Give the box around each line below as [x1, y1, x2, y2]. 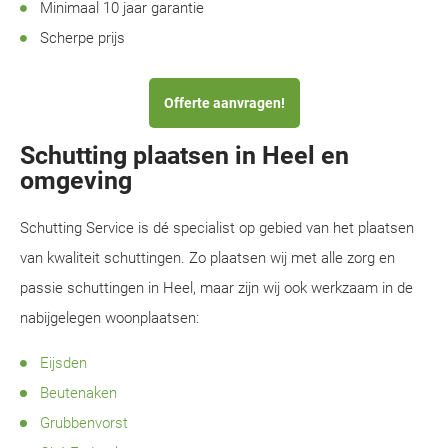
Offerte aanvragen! [163, 95, 285, 111]
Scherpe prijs [40, 29, 125, 47]
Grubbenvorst [40, 414, 128, 432]
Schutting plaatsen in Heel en [20, 141, 349, 170]
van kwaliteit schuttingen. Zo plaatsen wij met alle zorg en [20, 249, 395, 267]
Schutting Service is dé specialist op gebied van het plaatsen [20, 219, 414, 237]
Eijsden [40, 354, 87, 372]
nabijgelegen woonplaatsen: [20, 309, 199, 327]
